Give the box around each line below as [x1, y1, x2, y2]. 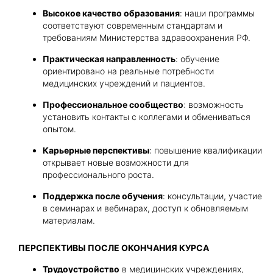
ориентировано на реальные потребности [43, 66, 214, 76]
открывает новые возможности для [43, 157, 189, 168]
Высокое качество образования [43, 8, 180, 18]
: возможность [183, 99, 244, 110]
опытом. [43, 124, 76, 134]
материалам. [43, 215, 95, 225]
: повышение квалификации [149, 145, 262, 155]
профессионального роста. [43, 169, 154, 180]
